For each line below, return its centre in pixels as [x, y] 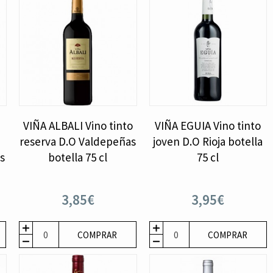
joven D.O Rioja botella [208, 142]
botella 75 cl [78, 158]
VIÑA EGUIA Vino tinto [208, 126]
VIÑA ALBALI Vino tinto [78, 126]
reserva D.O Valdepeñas [78, 142]
